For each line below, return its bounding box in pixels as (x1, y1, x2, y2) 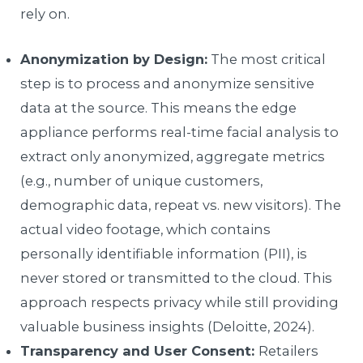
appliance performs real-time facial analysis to (20, 123, 340, 140)
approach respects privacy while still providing (20, 293, 340, 310)
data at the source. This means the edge (20, 99, 297, 116)
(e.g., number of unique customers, (20, 172, 263, 189)
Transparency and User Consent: (20, 342, 259, 359)
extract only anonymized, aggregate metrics (20, 147, 326, 164)
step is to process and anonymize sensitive (20, 75, 315, 92)
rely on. (20, 5, 70, 22)
